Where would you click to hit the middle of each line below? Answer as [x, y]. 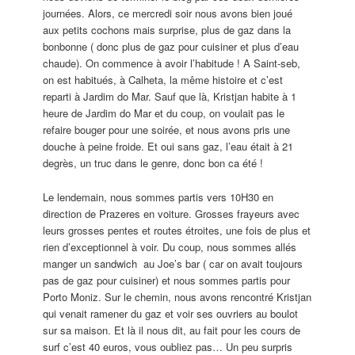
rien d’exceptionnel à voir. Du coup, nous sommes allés [170, 246]
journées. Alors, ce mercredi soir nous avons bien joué [168, 13]
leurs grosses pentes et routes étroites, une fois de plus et [177, 230]
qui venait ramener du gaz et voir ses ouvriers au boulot [171, 313]
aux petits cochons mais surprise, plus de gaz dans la [167, 30]
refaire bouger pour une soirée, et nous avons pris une [167, 130]
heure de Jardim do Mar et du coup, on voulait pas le [164, 113]
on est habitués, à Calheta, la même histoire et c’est [163, 80]
